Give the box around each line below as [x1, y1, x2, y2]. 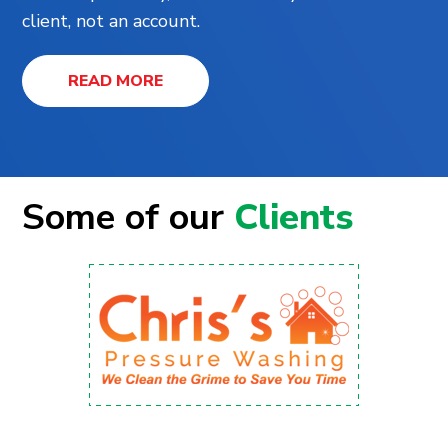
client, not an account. [22, 9, 201, 34]
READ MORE [68, 70, 164, 93]
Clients [234, 193, 354, 243]
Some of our [22, 193, 235, 243]
